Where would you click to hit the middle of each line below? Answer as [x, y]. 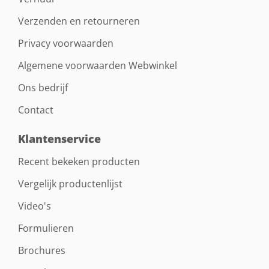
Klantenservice [59, 139]
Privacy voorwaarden [65, 44]
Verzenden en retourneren [79, 21]
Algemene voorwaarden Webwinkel [97, 66]
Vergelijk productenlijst [70, 184]
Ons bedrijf [43, 88]
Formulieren [46, 228]
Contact [35, 110]
